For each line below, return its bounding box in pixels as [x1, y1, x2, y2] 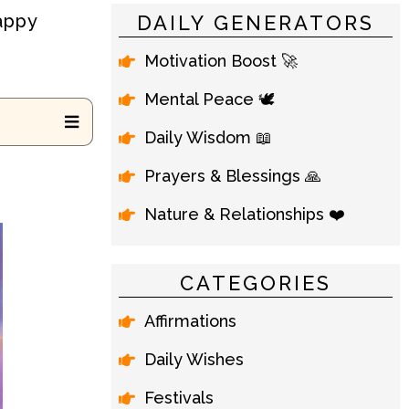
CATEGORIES [180, 271, 331, 295]
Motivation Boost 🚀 [144, 51, 298, 70]
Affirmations [144, 311, 236, 330]
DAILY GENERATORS [137, 11, 374, 35]
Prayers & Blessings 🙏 [144, 166, 321, 185]
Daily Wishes [144, 350, 244, 369]
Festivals [144, 388, 214, 407]
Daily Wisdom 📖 [144, 128, 272, 147]
